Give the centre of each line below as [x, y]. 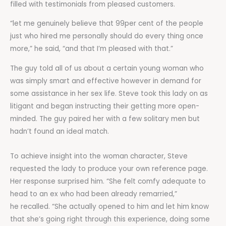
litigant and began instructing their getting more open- [105, 106]
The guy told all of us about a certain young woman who [107, 68]
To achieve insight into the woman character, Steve [99, 156]
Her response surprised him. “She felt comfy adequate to [108, 181]
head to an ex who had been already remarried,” [94, 194]
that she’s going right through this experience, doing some [110, 219]
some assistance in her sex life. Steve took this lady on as [109, 93]
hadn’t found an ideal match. [60, 131]
